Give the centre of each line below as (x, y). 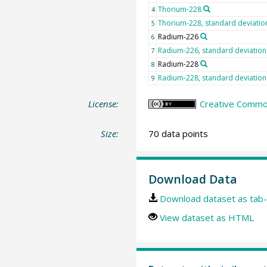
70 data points (178, 133)
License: (104, 104)
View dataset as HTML (207, 218)
